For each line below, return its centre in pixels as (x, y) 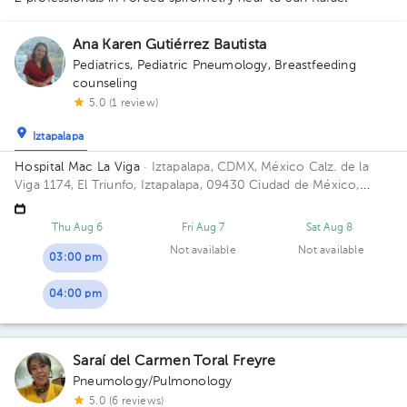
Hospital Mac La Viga (77, 167)
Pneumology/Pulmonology (153, 382)
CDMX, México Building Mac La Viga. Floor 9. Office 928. (182, 203)
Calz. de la (338, 167)
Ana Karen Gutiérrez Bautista (170, 45)
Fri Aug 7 (203, 228)
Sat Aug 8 (329, 228)
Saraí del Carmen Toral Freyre (174, 362)
